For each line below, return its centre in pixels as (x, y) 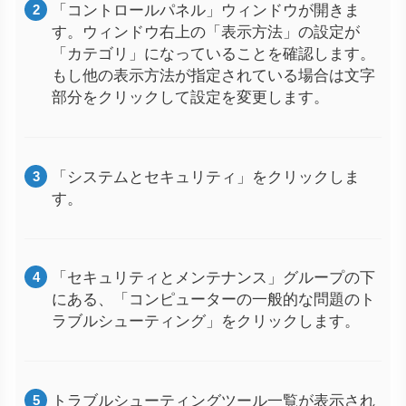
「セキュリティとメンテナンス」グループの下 (213, 277)
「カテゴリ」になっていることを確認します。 (213, 52)
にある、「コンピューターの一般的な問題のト (213, 299)
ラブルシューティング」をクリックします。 (206, 320)
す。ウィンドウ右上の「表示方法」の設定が (206, 30)
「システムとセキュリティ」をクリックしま (206, 175)
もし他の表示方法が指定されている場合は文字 (213, 74)
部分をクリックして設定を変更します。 (190, 96)
